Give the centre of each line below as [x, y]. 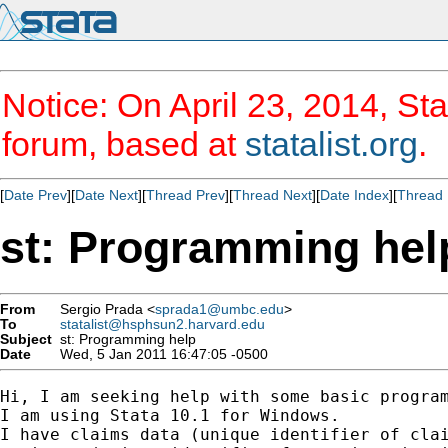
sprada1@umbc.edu [219, 309]
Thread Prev [185, 195]
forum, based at [123, 144]
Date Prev [35, 195]
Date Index [354, 195]
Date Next [106, 195]
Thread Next [272, 195]
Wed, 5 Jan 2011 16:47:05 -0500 [160, 354]
